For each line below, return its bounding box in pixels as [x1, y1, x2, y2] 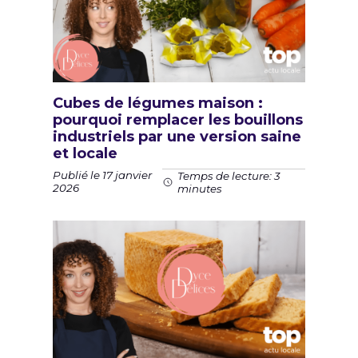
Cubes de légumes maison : [53, 93, 263, 112]
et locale [53, 144, 117, 162]
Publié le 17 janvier [53, 169, 152, 182]
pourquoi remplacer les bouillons [53, 110, 303, 129]
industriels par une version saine [53, 127, 301, 145]
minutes [177, 181, 222, 195]
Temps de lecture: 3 [177, 169, 280, 182]
